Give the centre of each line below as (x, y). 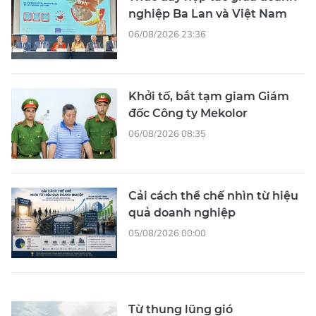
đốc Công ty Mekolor (188, 113)
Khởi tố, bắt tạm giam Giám (209, 96)
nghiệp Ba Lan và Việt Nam (208, 13)
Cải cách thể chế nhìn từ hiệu (213, 195)
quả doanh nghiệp (182, 212)
